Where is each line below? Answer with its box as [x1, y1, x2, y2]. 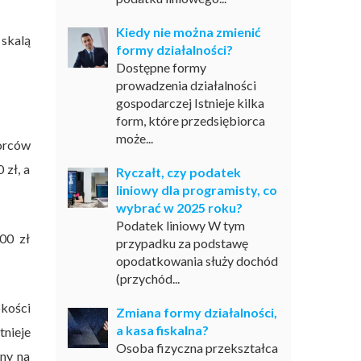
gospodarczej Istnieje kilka [115, 95, 264, 110]
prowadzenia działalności [115, 77, 256, 93]
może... [115, 131, 153, 146]
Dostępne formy [115, 60, 206, 75]
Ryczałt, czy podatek [115, 164, 241, 180]
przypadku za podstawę [115, 235, 248, 251]
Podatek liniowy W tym [115, 218, 245, 233]
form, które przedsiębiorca [115, 113, 265, 128]
